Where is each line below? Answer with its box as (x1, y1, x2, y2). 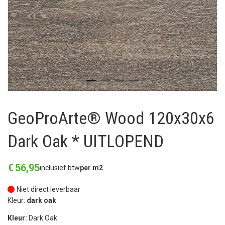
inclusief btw (40, 164, 80, 172)
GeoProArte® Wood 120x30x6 (8, 108, 214, 129)
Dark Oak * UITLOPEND (8, 131, 164, 152)
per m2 (80, 164, 103, 172)
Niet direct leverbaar (17, 185, 80, 194)
